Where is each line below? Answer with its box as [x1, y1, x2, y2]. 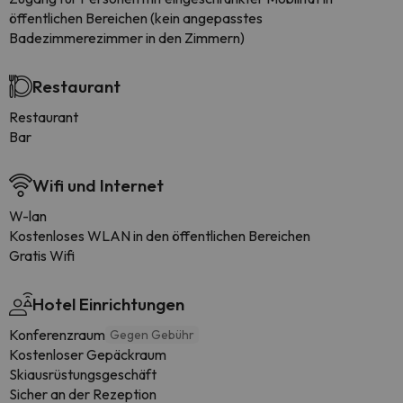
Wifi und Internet [32, 175, 164, 196]
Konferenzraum [9, 326, 105, 344]
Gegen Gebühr [110, 327, 194, 343]
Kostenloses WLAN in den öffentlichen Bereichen [9, 227, 310, 245]
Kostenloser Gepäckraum [9, 345, 166, 363]
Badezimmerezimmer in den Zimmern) [9, 29, 245, 47]
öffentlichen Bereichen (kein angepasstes [9, 9, 263, 27]
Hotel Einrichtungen [32, 293, 184, 315]
